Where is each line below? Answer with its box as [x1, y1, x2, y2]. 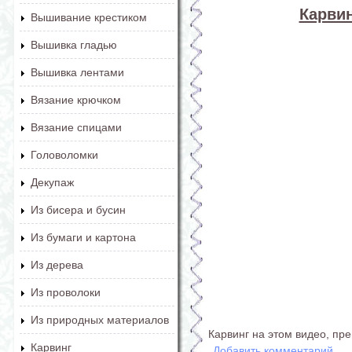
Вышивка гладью [31, 38, 117, 51]
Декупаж [31, 176, 74, 189]
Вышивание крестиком [31, 11, 147, 24]
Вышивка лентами [31, 66, 124, 79]
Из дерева [31, 258, 83, 271]
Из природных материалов [31, 313, 169, 326]
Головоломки [31, 148, 98, 161]
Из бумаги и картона [31, 231, 136, 244]
